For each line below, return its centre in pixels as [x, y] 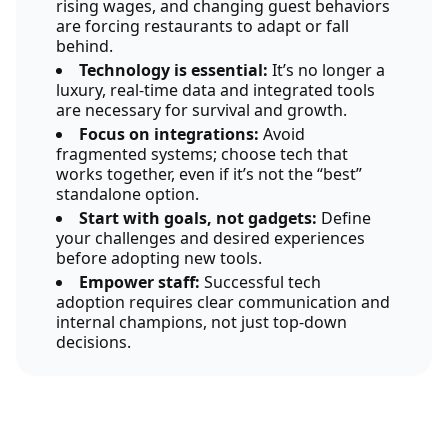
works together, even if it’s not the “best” [209, 174]
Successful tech [260, 282]
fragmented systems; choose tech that [202, 154]
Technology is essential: [173, 70]
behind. [84, 46]
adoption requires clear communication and [223, 302]
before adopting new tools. [159, 258]
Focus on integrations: [169, 134]
